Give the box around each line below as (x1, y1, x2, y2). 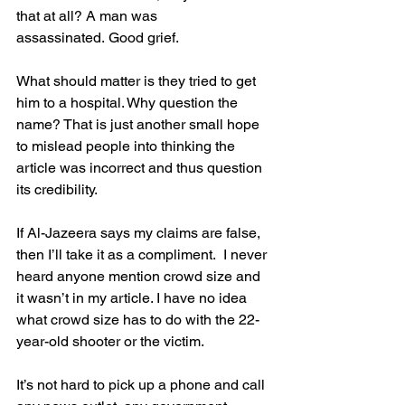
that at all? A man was (16, 7, 161, 25)
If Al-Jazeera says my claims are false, (16, 224, 264, 242)
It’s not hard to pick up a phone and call (16, 376, 268, 394)
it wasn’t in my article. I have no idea (16, 289, 250, 307)
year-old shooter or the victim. (16, 333, 204, 351)
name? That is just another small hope (16, 116, 263, 134)
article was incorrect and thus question (16, 159, 266, 177)
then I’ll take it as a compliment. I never (16, 246, 270, 264)
